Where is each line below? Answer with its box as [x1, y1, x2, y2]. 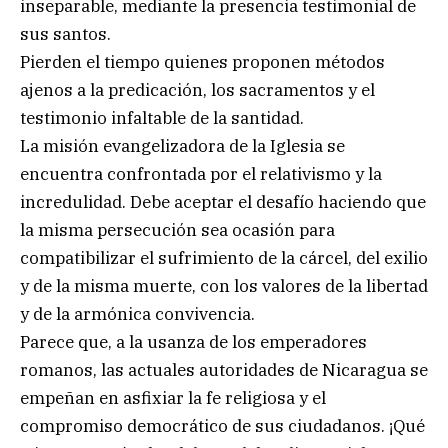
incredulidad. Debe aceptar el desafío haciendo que [20, 190, 426, 213]
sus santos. [20, 22, 111, 45]
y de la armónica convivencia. [20, 302, 255, 325]
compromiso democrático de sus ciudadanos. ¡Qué [20, 414, 425, 437]
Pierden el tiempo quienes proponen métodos [20, 50, 385, 73]
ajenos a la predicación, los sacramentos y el [20, 78, 375, 101]
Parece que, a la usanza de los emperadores [20, 330, 367, 353]
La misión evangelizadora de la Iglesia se [20, 134, 345, 157]
